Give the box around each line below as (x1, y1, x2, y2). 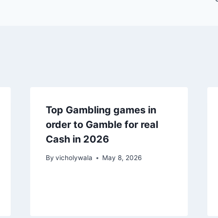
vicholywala (55, 154, 92, 162)
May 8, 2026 (102, 154, 142, 162)
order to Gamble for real (45, 118, 158, 130)
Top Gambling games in (45, 104, 156, 116)
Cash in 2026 (45, 133, 109, 145)
